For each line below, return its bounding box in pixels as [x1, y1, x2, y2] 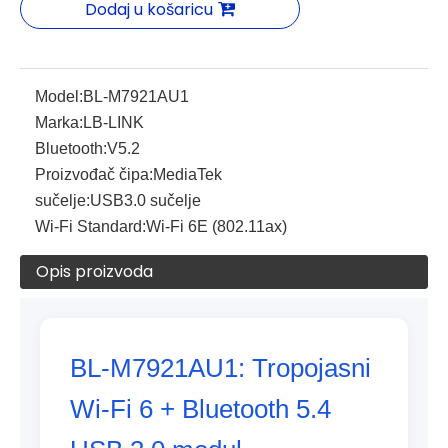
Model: [35, 88, 83, 105]
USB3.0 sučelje [90, 192, 201, 209]
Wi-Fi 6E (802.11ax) [146, 218, 287, 235]
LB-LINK [83, 114, 144, 131]
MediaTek [153, 166, 222, 183]
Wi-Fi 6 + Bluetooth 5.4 [70, 394, 331, 424]
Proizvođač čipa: [35, 166, 153, 183]
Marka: [35, 114, 83, 131]
